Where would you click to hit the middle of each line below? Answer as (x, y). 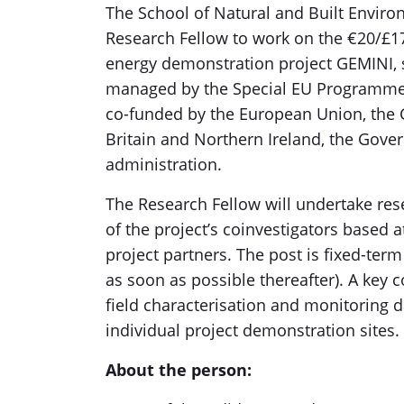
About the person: (179, 370)
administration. (164, 164)
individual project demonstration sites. (252, 330)
